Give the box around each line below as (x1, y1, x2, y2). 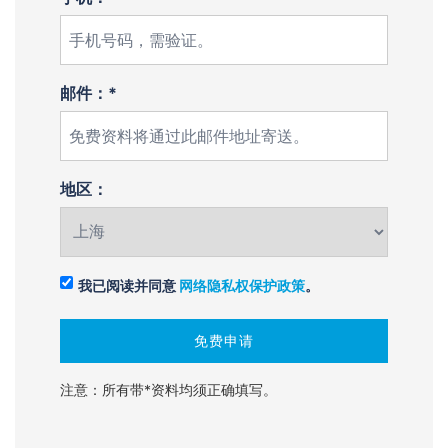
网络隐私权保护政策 (179, 277, 305, 295)
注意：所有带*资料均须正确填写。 (60, 381, 277, 399)
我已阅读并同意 (78, 277, 179, 295)
